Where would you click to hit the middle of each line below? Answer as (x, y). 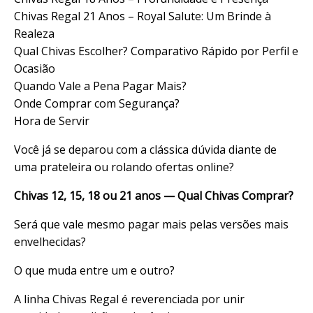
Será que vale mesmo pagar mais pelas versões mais (151, 224)
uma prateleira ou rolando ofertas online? (124, 167)
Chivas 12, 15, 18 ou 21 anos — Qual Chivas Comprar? (154, 195)
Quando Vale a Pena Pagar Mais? (100, 86)
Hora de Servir (52, 121)
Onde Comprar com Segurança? (97, 103)
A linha (33, 299)
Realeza (34, 33)
